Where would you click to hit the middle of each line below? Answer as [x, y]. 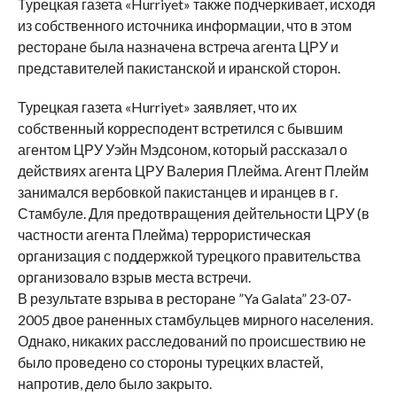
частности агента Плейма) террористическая [164, 234]
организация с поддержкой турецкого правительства [189, 256]
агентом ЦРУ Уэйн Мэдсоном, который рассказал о [182, 149]
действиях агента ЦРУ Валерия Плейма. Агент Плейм [193, 171]
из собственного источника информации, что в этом [184, 25]
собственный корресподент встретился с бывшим [180, 128]
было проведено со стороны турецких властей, [170, 362]
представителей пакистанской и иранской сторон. [179, 68]
